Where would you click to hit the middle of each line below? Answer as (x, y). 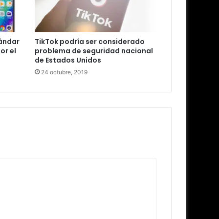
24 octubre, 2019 (64, 72)
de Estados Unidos (68, 60)
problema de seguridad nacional (94, 51)
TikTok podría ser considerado (89, 42)
